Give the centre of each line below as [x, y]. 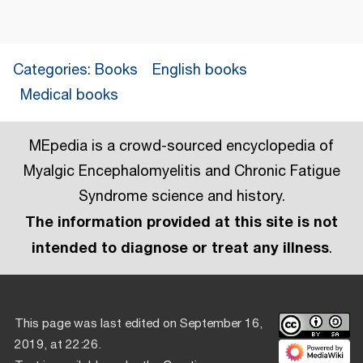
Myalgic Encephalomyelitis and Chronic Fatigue [181, 171]
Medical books [69, 95]
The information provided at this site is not [181, 222]
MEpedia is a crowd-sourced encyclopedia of [181, 146]
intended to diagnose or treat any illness [180, 248]
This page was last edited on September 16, [139, 324]
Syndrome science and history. [181, 196]
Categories [50, 70]
